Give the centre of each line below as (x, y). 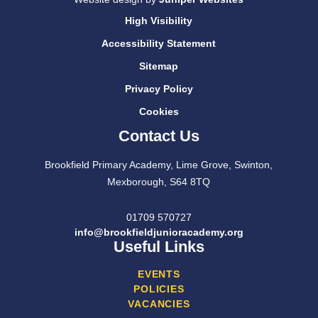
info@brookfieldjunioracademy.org (159, 232)
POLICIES (159, 289)
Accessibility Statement (159, 43)
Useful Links (159, 246)
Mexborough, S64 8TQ (159, 181)
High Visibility (159, 20)
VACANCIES (159, 303)
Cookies (159, 111)
